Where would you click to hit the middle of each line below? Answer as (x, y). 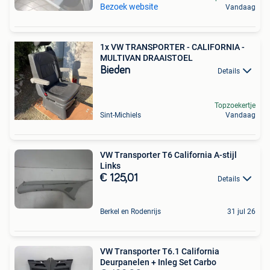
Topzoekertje (235, 105)
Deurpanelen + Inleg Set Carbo (158, 262)
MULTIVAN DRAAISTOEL (146, 58)
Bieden (115, 71)
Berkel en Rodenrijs (130, 212)
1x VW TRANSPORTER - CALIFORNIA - (172, 47)
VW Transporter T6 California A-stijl (168, 155)
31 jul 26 (241, 212)
